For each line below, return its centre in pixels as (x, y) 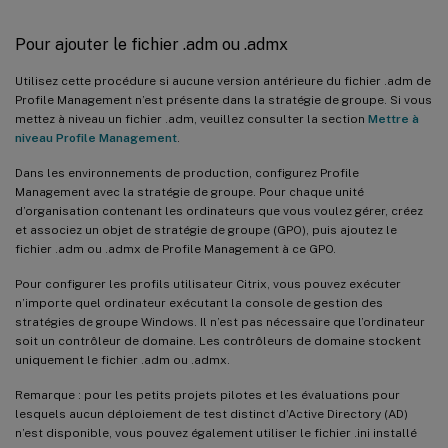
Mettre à (393, 118)
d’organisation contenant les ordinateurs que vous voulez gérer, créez (219, 210)
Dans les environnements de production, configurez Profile (187, 172)
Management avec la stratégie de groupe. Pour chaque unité (189, 191)
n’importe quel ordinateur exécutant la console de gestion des (199, 302)
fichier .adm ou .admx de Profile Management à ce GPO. (175, 248)
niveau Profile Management (96, 137)
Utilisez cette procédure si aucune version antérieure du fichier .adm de (223, 80)
